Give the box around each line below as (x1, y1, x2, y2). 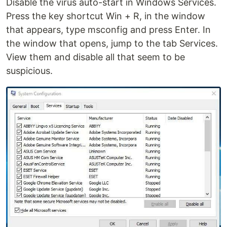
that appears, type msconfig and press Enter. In (6, 24, 211, 35)
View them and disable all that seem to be (6, 51, 185, 62)
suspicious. (6, 65, 53, 76)
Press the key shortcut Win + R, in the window (6, 10, 205, 21)
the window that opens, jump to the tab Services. (6, 37, 218, 49)
